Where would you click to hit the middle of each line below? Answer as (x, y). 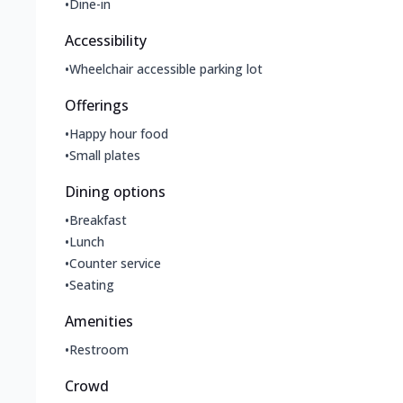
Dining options (115, 192)
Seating (92, 285)
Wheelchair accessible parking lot (166, 69)
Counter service (115, 264)
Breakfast (98, 220)
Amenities (99, 322)
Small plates (105, 156)
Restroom (99, 350)
